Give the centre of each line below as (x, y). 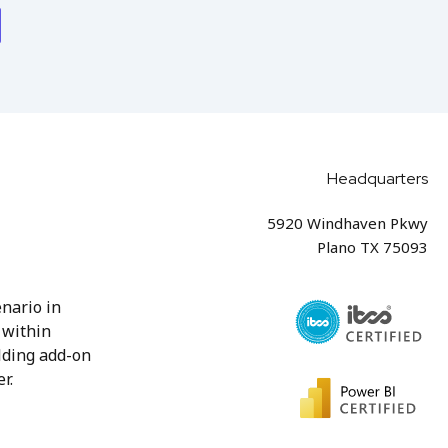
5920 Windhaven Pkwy (347, 222)
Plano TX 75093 (372, 246)
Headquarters (377, 178)
